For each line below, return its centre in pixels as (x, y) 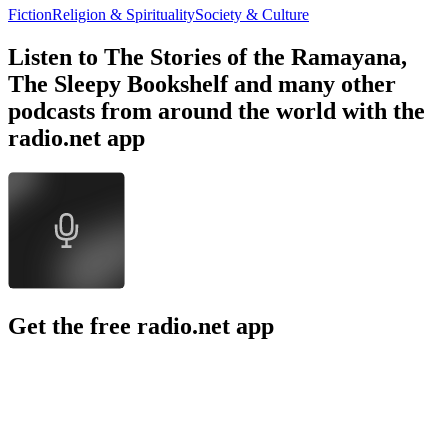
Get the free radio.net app (141, 325)
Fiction (30, 15)
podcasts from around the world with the (216, 111)
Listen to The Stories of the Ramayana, (207, 57)
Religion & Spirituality (123, 15)
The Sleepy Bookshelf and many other (202, 84)
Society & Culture (252, 15)
